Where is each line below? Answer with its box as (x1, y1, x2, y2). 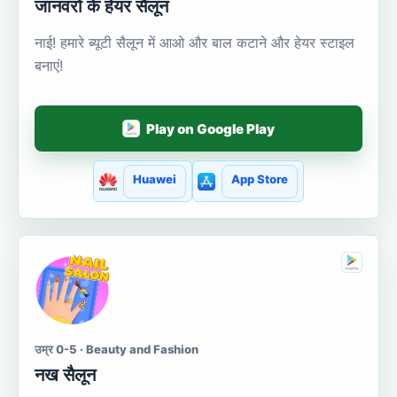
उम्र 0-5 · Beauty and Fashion (35, 341, 198, 356)
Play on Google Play (146, 120, 276, 137)
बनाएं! (35, 57, 63, 75)
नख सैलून (35, 363, 96, 385)
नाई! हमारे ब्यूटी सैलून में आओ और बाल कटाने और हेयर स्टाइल (35, 34, 354, 52)
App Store (231, 171, 289, 186)
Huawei (132, 171, 176, 186)
